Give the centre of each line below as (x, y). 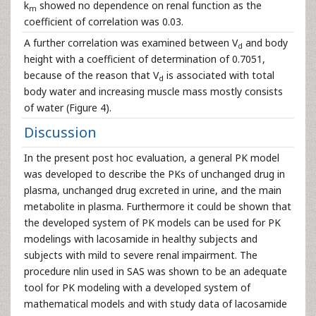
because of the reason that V (91, 75)
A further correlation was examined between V (131, 43)
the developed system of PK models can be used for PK (152, 223)
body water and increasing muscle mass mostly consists (153, 91)
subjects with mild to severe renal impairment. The (141, 255)
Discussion (60, 132)
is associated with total (219, 75)
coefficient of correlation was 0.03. (104, 22)
